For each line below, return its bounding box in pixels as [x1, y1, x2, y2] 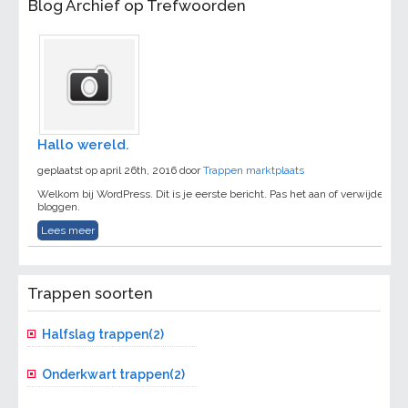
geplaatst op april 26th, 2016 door [37, 164, 204, 178]
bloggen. [37, 200, 81, 214]
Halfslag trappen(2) [42, 327, 165, 342]
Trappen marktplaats [203, 164, 305, 178]
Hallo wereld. [37, 137, 130, 153]
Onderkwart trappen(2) [42, 367, 186, 382]
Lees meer [41, 224, 96, 238]
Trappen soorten [27, 284, 154, 303]
